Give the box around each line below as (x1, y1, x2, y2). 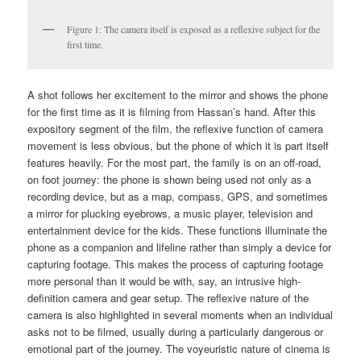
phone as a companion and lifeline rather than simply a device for (27, 239, 332, 255)
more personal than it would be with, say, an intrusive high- (27, 273, 301, 289)
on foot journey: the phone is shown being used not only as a (27, 172, 312, 188)
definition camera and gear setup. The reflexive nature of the (27, 290, 309, 306)
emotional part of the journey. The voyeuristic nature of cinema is (27, 341, 331, 357)
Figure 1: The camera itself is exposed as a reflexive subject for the (67, 23, 321, 36)
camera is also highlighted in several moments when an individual (27, 307, 334, 323)
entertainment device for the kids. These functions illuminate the (27, 222, 328, 239)
